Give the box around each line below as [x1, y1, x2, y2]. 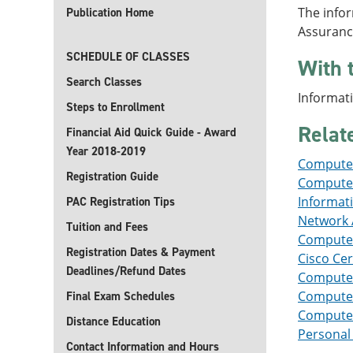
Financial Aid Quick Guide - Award [66, 124, 236, 140]
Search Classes [66, 74, 142, 90]
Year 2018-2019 [66, 143, 146, 159]
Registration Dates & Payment [66, 244, 215, 260]
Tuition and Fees [66, 219, 148, 235]
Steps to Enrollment [66, 99, 165, 115]
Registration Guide [66, 169, 158, 184]
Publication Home [66, 5, 154, 20]
